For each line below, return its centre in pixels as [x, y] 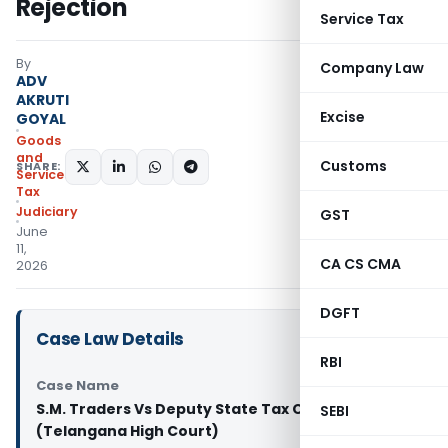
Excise [342, 117]
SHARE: [38, 166]
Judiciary [47, 211]
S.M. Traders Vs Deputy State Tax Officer [192, 409]
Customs [353, 166]
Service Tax [362, 19]
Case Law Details [110, 339]
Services [43, 174]
